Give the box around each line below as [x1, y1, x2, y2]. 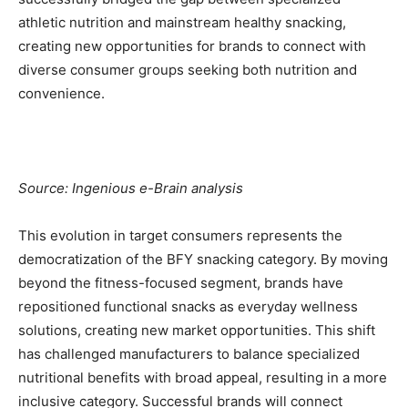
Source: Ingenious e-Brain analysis [18, 179, 243, 198]
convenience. [18, 85, 105, 103]
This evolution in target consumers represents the [18, 227, 342, 245]
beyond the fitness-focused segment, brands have [18, 274, 343, 292]
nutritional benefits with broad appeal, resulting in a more [18, 369, 387, 387]
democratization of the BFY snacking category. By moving [18, 250, 388, 269]
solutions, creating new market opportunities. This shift [18, 321, 375, 340]
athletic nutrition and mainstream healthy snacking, [18, 14, 346, 32]
